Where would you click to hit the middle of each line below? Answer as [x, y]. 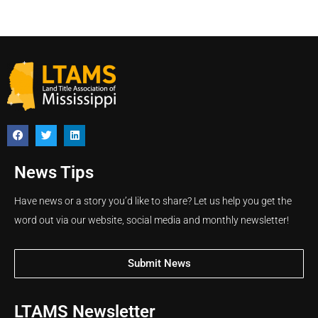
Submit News [159, 263]
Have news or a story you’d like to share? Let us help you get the [153, 201]
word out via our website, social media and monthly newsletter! [152, 220]
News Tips [54, 172]
